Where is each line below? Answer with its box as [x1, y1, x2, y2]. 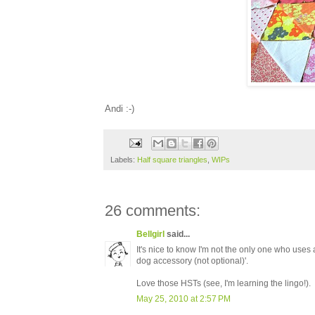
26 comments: [105, 202, 200, 220]
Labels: [110, 155, 137, 165]
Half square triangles [137, 155, 207, 165]
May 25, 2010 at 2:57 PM [136, 294, 231, 304]
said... [165, 229, 190, 240]
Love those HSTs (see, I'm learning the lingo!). [136, 278, 311, 289]
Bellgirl [136, 229, 165, 240]
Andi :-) [105, 103, 134, 114]
